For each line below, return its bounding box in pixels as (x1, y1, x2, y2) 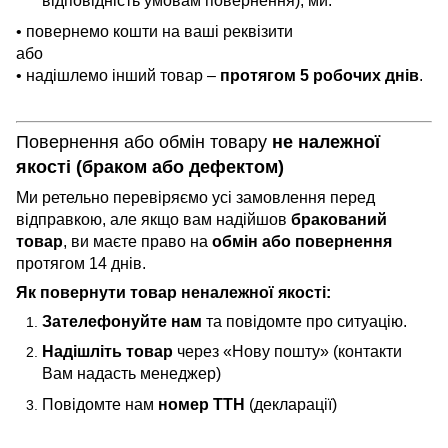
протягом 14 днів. (16, 254, 146, 272)
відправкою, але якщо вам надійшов (16, 210, 291, 228)
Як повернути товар (16, 283, 181, 301)
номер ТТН (158, 395, 245, 413)
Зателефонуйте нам (42, 312, 202, 330)
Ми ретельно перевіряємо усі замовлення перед (16, 188, 375, 206)
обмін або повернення (212, 232, 392, 250)
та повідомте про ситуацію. (202, 312, 407, 330)
